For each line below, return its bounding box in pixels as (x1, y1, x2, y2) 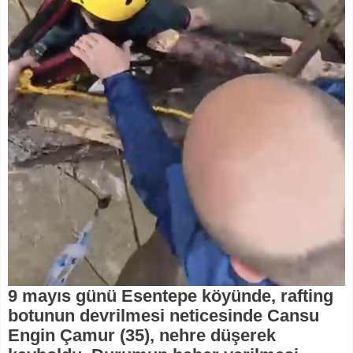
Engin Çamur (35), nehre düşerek (8, 325, 276, 345)
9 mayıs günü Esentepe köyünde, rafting (8, 285, 333, 306)
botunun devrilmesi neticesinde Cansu (8, 305, 319, 325)
